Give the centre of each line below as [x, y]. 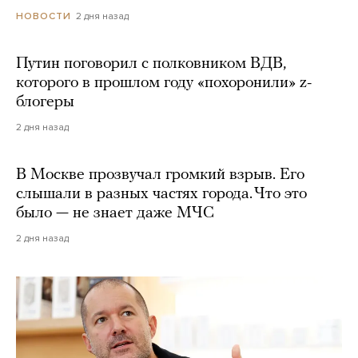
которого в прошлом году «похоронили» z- [164, 84]
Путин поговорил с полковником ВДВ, [151, 64]
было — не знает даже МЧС [115, 214]
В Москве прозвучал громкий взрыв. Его [160, 175]
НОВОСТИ [44, 16]
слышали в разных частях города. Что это [161, 195]
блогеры [45, 103]
